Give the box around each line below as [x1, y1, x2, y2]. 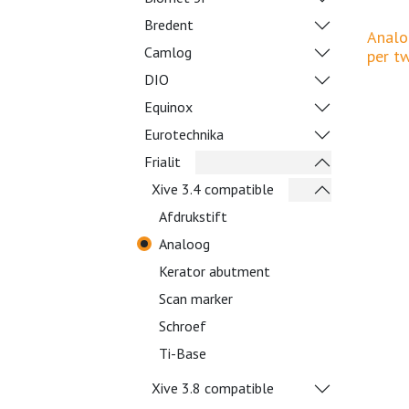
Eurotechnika [144, 125, 224, 143]
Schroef [159, 317, 206, 335]
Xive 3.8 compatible [152, 379, 274, 397]
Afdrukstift [159, 207, 227, 225]
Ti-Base [159, 344, 206, 362]
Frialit [144, 152, 181, 171]
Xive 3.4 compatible [152, 180, 274, 198]
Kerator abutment [159, 262, 270, 280]
